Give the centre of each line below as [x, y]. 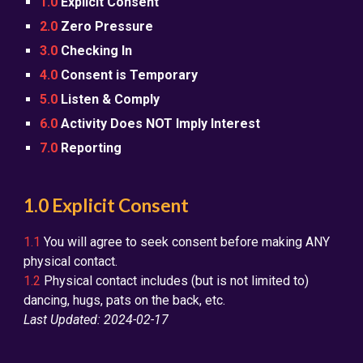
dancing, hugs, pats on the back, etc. [125, 300]
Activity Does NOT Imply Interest [161, 124]
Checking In [97, 51]
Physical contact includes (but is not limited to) [175, 281]
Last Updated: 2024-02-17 [96, 320]
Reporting [90, 148]
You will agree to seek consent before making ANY [186, 242]
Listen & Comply [111, 99]
